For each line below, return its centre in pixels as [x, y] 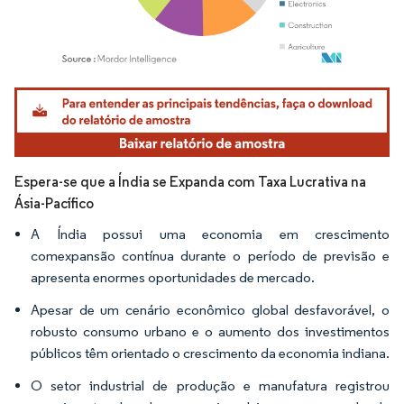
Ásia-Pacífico [54, 203]
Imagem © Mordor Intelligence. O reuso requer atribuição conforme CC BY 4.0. [204, 89]
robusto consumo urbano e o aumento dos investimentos [210, 331]
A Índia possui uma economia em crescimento [210, 234]
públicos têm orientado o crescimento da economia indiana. [210, 353]
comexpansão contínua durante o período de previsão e [210, 255]
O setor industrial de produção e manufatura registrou [210, 385]
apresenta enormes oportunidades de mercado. [173, 277]
